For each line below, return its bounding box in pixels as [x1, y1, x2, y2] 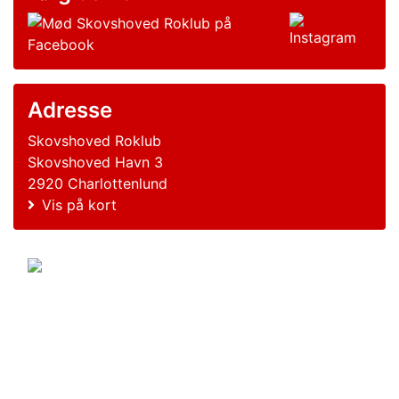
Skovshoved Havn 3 [28, 153, 163, 171]
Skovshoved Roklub [28, 132, 161, 150]
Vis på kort [42, 196, 117, 214]
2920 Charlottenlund [28, 175, 167, 192]
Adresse [28, 97, 112, 123]
